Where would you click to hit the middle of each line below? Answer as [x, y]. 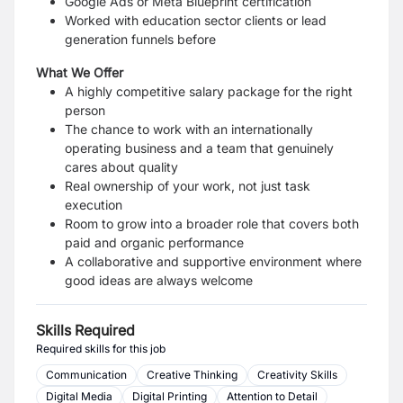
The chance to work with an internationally [189, 129]
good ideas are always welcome [159, 280]
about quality [139, 167]
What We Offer [80, 72]
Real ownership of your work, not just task [188, 186]
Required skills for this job [101, 349]
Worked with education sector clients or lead [196, 20]
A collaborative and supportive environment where [213, 261]
